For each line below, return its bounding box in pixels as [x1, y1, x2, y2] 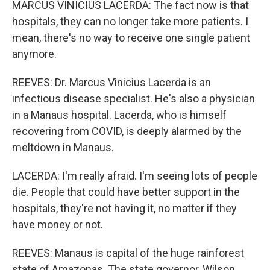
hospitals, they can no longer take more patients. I [12, 15, 248, 28]
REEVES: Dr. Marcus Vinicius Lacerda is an [12, 76, 211, 89]
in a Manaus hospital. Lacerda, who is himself [12, 108, 227, 121]
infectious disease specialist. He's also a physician [12, 92, 255, 105]
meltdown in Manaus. [12, 141, 114, 154]
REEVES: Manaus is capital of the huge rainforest [12, 246, 244, 259]
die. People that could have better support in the [12, 186, 240, 198]
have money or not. [12, 218, 103, 231]
